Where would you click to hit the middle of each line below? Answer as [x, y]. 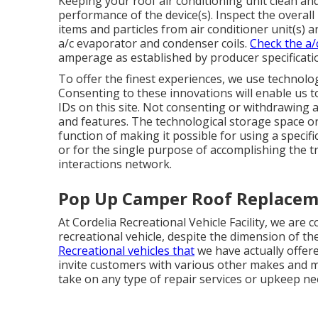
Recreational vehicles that [126, 251]
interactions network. [115, 164]
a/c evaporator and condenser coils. [154, 44]
